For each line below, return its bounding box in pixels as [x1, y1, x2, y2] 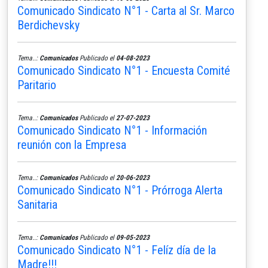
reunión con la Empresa [17, 137, 126, 152]
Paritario [17, 77, 56, 92]
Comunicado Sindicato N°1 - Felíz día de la [17, 242, 216, 257]
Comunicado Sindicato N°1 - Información [17, 123, 207, 138]
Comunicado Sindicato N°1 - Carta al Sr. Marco [17, 3, 234, 18]
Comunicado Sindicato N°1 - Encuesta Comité [17, 63, 230, 78]
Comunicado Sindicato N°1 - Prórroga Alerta [17, 182, 223, 197]
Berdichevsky [17, 17, 80, 32]
